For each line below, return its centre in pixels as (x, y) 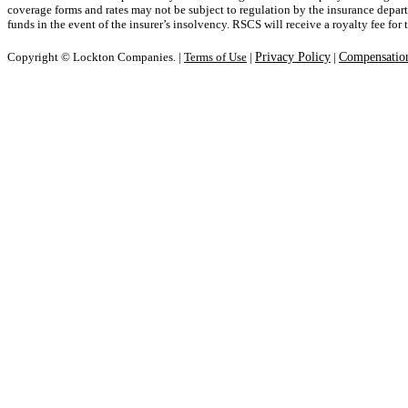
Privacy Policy (293, 57)
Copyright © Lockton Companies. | (96, 57)
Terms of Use (215, 57)
